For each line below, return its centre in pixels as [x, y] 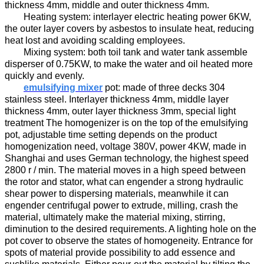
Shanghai [26, 158]
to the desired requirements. [108, 229]
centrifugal [70, 205]
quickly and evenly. [44, 75]
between [227, 170]
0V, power [166, 146]
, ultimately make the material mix [108, 217]
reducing [236, 28]
